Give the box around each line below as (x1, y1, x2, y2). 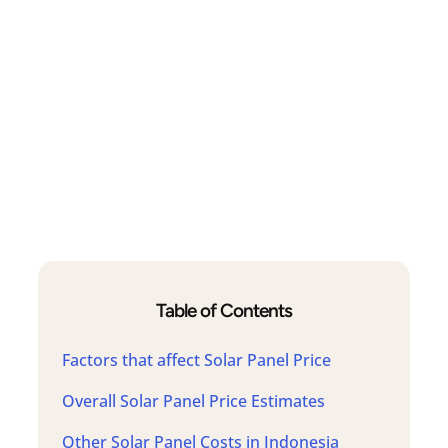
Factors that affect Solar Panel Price (62, 348, 332, 371)
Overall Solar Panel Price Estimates (62, 389, 326, 412)
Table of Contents (156, 298, 292, 322)
